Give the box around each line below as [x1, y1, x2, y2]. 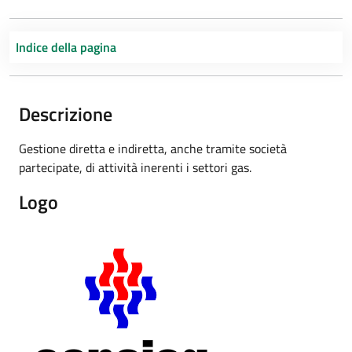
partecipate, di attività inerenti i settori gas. [19, 158, 251, 177]
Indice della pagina [16, 38, 116, 57]
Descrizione [19, 100, 112, 128]
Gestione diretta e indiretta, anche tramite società [19, 139, 287, 158]
